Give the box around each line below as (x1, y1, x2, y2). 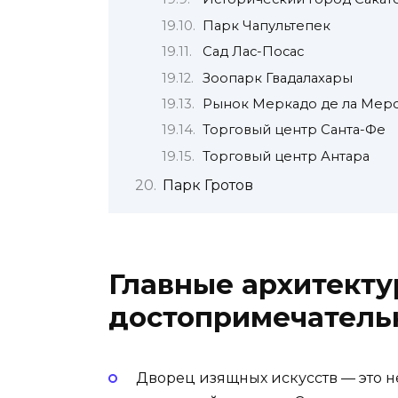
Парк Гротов (162, 177, 253, 195)
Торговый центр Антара (203, 147, 370, 164)
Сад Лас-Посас (203, 44, 305, 60)
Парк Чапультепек (203, 17, 331, 34)
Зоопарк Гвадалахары (203, 69, 354, 86)
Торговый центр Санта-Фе (203, 122, 386, 139)
